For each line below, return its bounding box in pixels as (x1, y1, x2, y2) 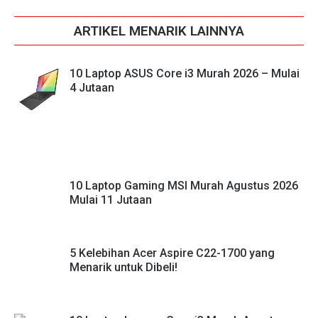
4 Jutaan (70, 81, 114, 95)
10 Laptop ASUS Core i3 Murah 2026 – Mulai (70, 67, 300, 81)
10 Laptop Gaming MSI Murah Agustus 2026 (70, 178, 298, 192)
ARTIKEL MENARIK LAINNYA (74, 23, 244, 40)
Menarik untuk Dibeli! (70, 260, 177, 274)
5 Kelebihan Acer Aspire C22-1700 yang (70, 246, 275, 260)
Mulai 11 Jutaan (70, 192, 152, 207)
